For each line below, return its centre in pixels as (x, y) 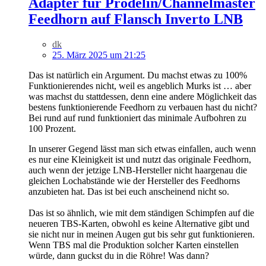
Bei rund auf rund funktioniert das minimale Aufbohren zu (137, 118)
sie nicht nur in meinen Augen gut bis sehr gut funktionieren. (142, 235)
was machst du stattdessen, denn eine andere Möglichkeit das (142, 97)
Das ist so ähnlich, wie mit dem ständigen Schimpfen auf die (141, 213)
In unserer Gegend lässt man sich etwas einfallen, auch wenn (142, 149)
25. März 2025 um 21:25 (99, 55)
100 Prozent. (52, 129)
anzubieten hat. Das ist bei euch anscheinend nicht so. (129, 192)
